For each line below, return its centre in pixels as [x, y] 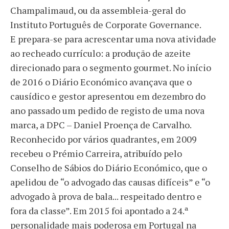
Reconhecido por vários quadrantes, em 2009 [104, 139]
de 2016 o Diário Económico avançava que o [101, 82]
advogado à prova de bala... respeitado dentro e [106, 196]
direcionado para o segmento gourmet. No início [111, 67]
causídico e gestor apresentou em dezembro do [108, 96]
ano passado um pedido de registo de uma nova [107, 110]
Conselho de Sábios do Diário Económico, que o [109, 167]
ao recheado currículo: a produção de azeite [100, 53]
